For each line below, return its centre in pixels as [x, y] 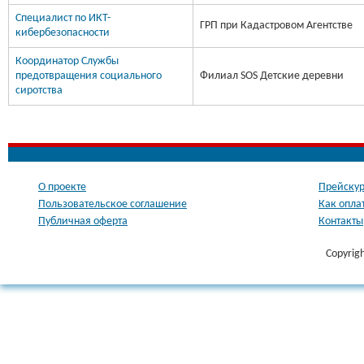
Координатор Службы [67, 61]
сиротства [39, 91]
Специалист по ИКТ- [63, 18]
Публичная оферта [83, 221]
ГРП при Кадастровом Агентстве [276, 26]
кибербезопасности [63, 33]
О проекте [62, 187]
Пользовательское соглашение [113, 204]
